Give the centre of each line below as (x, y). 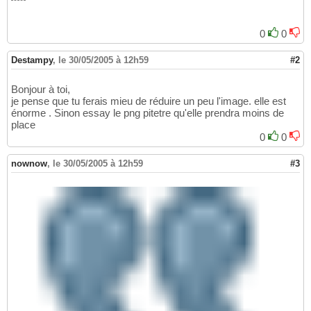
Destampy (32, 60)
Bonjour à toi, (41, 90)
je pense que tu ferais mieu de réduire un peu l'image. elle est (149, 101)
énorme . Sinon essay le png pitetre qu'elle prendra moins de (148, 113)
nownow (29, 164)
